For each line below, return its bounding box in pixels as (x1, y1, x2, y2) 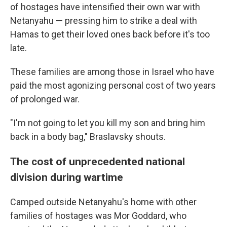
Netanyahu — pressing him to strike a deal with (10, 15, 197, 26)
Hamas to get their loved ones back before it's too (10, 29, 210, 40)
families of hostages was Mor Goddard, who (10, 210, 186, 221)
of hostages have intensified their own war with (10, 2, 200, 12)
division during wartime (10, 171, 123, 183)
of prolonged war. (10, 94, 80, 104)
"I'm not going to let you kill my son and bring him (10, 118, 205, 128)
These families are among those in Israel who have (10, 66, 214, 77)
